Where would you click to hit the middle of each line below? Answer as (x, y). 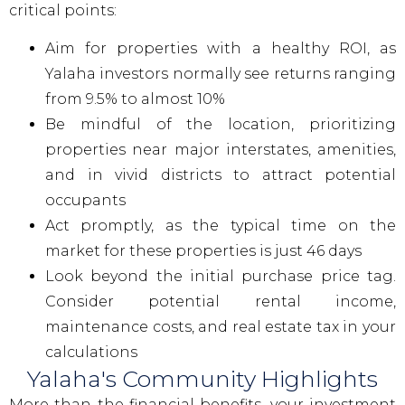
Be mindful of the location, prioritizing (221, 125)
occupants (85, 201)
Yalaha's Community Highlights (202, 379)
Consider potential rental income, (221, 302)
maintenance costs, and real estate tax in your (221, 327)
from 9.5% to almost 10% (135, 99)
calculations (91, 353)
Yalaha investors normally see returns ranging (221, 74)
